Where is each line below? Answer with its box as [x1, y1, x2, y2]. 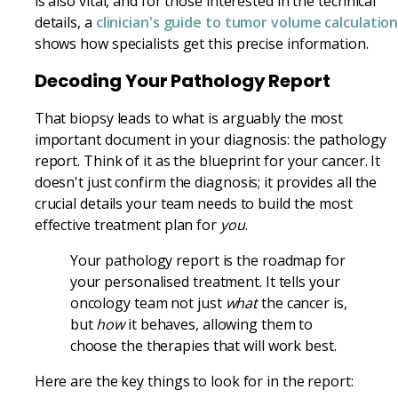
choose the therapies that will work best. [69, 335, 337, 355]
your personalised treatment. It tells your [69, 271, 340, 291]
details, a [34, 12, 96, 32]
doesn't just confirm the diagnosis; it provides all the [34, 171, 378, 192]
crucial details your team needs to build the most [34, 193, 353, 213]
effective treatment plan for [34, 214, 220, 235]
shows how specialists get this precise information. [34, 33, 369, 53]
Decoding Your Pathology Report [34, 68, 330, 93]
